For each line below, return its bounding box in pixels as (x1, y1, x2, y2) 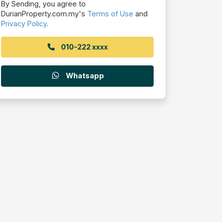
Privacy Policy (1, 19, 47, 28)
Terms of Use (87, 9, 133, 18)
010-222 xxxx (61, 42, 108, 51)
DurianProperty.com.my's (1, 9, 87, 18)
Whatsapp (64, 71, 104, 80)
